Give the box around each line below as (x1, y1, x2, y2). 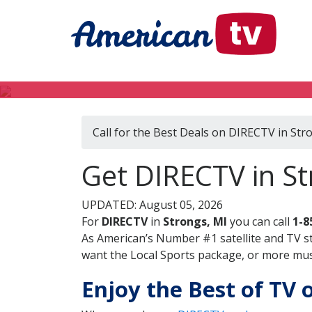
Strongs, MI (163, 214, 227, 229)
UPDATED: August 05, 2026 (81, 197, 223, 212)
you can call (227, 214, 292, 229)
